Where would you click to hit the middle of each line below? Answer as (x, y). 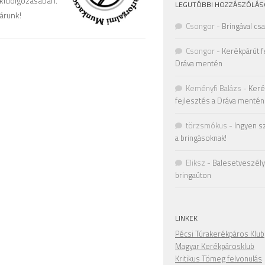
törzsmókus (206, 125)
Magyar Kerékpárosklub (215, 246)
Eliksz (195, 163)
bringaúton (193, 175)
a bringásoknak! (201, 138)
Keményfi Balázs (214, 88)
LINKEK (186, 218)
